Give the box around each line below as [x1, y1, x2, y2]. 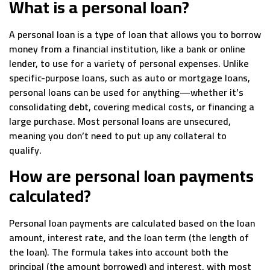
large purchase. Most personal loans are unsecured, [9, 112, 231, 131]
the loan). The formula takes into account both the [9, 242, 228, 261]
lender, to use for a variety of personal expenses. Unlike [9, 54, 249, 73]
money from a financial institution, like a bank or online [9, 40, 245, 58]
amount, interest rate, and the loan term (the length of [9, 228, 249, 246]
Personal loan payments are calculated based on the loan [9, 213, 255, 232]
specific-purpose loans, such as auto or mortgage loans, [9, 69, 250, 87]
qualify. [9, 141, 42, 160]
